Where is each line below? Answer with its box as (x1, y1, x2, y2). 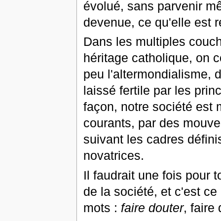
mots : (83, 200, 121, 215)
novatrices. (83, 148, 144, 163)
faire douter (120, 200, 184, 215)
